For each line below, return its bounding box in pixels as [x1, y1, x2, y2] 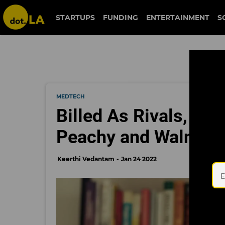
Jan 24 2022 [121, 155, 157, 163]
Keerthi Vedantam [57, 155, 115, 163]
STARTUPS [55, 13, 95, 22]
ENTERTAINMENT [146, 13, 209, 22]
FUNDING [102, 13, 138, 22]
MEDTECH [56, 93, 85, 100]
